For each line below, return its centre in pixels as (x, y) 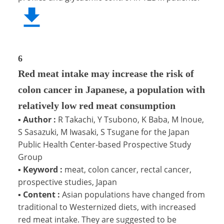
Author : (39, 119)
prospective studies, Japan (67, 182)
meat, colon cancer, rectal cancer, (128, 169)
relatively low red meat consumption (97, 105)
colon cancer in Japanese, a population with (111, 89)
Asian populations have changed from (133, 194)
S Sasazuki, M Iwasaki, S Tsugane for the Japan (104, 132)
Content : (41, 194)
